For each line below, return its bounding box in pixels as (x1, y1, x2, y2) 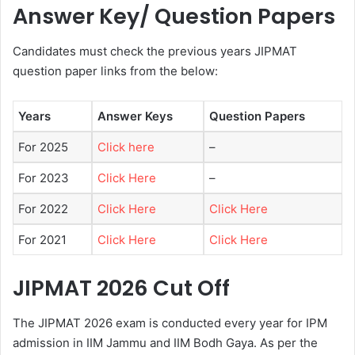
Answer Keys (97, 109, 173, 124)
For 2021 (18, 232, 67, 248)
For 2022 (18, 201, 68, 217)
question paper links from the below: (13, 63, 218, 79)
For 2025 (18, 139, 68, 155)
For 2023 (18, 170, 69, 186)
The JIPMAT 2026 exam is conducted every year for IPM (13, 315, 327, 331)
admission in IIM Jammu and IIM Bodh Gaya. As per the (13, 335, 318, 351)
